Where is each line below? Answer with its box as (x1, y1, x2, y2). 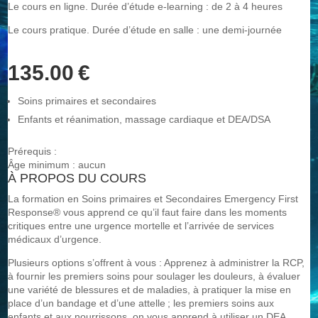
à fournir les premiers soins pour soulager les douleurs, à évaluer (8, 270, 301, 282)
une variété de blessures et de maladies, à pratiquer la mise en (8, 284, 292, 295)
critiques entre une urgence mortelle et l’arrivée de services (8, 220, 275, 231)
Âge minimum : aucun (8, 159, 106, 170)
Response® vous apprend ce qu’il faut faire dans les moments (8, 207, 287, 218)
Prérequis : (8, 146, 57, 157)
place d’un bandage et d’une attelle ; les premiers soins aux (8, 297, 275, 309)
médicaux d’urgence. (8, 234, 102, 245)
